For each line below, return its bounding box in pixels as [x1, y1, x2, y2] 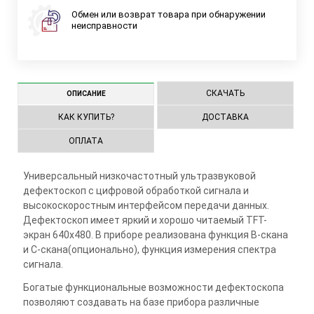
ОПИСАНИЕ [66, 89, 106, 97]
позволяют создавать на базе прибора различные [22, 296, 259, 308]
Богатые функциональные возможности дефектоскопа [22, 281, 284, 293]
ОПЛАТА [69, 135, 103, 146]
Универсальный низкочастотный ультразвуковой [22, 170, 256, 182]
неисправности [71, 20, 137, 32]
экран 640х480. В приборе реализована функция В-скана [22, 228, 288, 240]
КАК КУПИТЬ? [57, 111, 114, 122]
